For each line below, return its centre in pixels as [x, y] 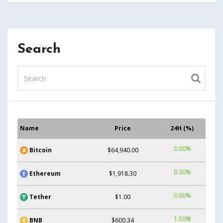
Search [39, 50]
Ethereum [45, 173]
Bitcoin [41, 150]
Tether [40, 197]
